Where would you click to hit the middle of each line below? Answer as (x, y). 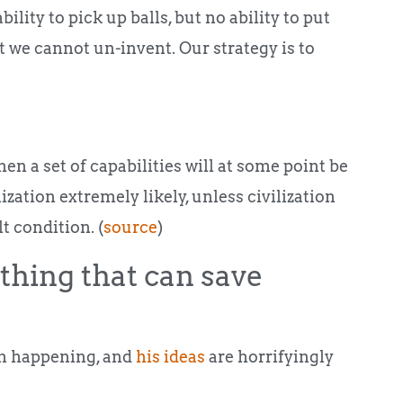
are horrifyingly (269, 356)
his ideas (170, 356)
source (130, 227)
